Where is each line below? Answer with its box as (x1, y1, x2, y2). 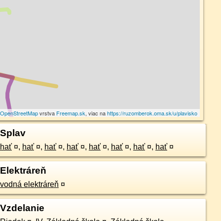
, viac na (85, 109, 108, 117)
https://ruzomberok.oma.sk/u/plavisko (107, 109, 198, 117)
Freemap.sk (56, 109, 86, 117)
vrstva (38, 109, 57, 117)
